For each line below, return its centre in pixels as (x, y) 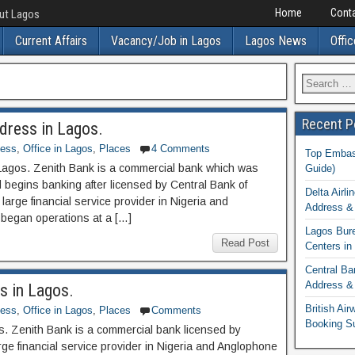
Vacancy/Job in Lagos (166, 41)
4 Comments (181, 149)
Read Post (245, 243)
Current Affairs (51, 41)
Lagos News (276, 41)
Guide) (320, 168)
